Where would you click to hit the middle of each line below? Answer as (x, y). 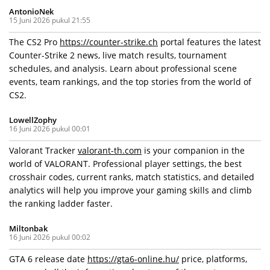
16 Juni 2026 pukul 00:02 (50, 237)
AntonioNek (31, 11)
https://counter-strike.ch (109, 42)
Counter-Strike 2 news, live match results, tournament (118, 55)
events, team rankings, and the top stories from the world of (130, 81)
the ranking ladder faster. (61, 203)
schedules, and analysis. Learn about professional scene (123, 68)
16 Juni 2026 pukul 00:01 (50, 128)
